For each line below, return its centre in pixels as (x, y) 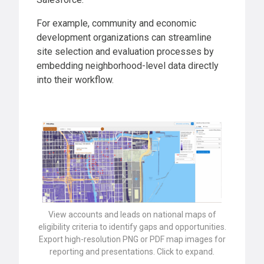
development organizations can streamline (124, 38)
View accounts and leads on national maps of (132, 215)
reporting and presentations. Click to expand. (132, 252)
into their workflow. (75, 80)
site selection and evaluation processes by (125, 52)
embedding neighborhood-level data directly (128, 66)
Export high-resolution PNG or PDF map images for (132, 240)
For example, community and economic (116, 24)
